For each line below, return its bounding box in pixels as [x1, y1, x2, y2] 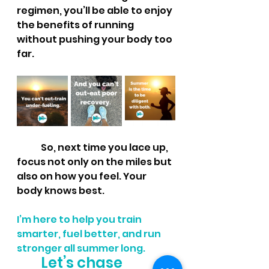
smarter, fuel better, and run [17, 227, 163, 241]
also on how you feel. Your [17, 169, 148, 183]
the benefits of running [17, 18, 136, 32]
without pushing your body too [17, 32, 174, 46]
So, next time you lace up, [41, 141, 170, 154]
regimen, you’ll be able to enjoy [17, 4, 174, 17]
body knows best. [17, 184, 104, 198]
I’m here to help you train [17, 213, 144, 226]
